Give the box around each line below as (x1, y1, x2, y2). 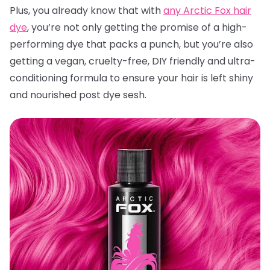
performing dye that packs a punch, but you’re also (10, 37, 253, 51)
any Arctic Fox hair (163, 4, 251, 17)
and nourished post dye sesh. (10, 88, 146, 102)
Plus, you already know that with (10, 4, 163, 17)
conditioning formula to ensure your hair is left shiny (10, 71, 253, 85)
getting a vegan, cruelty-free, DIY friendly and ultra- (10, 54, 256, 68)
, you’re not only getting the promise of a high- (27, 20, 247, 34)
